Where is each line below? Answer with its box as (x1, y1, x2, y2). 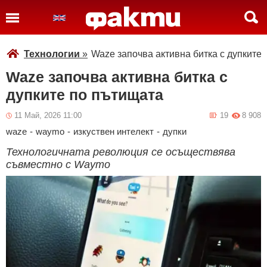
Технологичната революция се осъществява (6, 146, 235, 158)
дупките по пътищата (6, 86, 163, 103)
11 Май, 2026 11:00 (14, 111, 82, 120)
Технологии (24, 49, 80, 59)
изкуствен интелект (73, 126, 154, 136)
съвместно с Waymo (6, 159, 110, 170)
